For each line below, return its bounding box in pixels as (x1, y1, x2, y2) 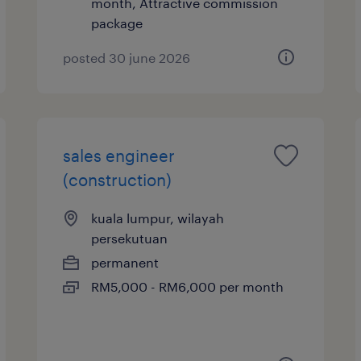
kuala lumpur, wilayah (91, 210, 225, 226)
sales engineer (63, 145, 176, 165)
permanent (91, 254, 160, 270)
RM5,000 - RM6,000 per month (91, 278, 284, 294)
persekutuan (91, 230, 168, 246)
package (91, 15, 143, 31)
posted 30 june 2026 (63, 49, 191, 65)
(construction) (63, 169, 172, 189)
